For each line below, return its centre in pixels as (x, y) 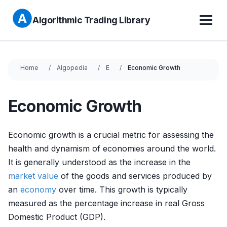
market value (33, 176)
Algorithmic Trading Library (91, 20)
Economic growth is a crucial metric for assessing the (111, 135)
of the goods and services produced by (135, 176)
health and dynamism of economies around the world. (112, 148)
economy (38, 190)
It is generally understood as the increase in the (99, 162)
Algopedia (72, 68)
